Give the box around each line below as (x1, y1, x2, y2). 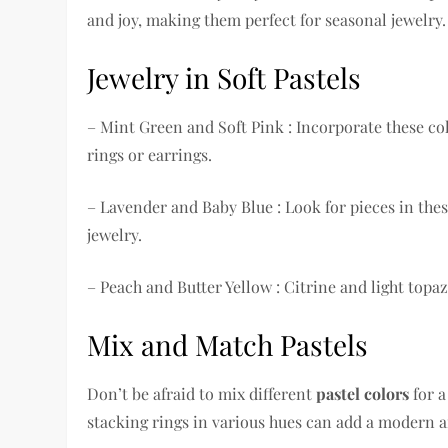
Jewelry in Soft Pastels (87, 59, 362, 97)
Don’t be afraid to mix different (87, 383, 317, 405)
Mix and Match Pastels (87, 326, 369, 364)
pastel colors (316, 383, 410, 405)
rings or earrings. (87, 144, 213, 166)
